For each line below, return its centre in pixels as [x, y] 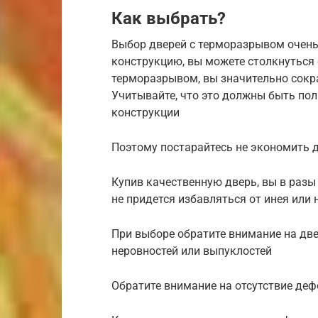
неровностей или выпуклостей [192, 251]
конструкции [146, 113]
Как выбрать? [169, 18]
